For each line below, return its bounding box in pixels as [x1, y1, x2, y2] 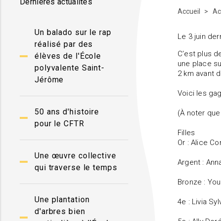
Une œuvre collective [35, 151, 116, 160]
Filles [178, 128, 195, 137]
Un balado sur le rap [35, 28, 111, 37]
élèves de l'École [35, 51, 102, 61]
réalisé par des [35, 39, 93, 49]
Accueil [178, 7, 202, 15]
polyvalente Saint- [35, 63, 105, 73]
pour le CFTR [35, 119, 84, 128]
